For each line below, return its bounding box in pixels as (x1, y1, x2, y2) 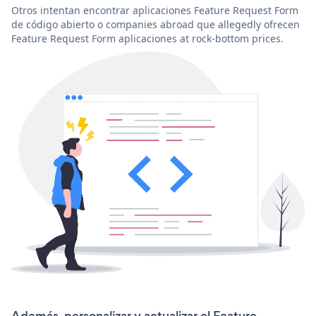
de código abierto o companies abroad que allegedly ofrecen (11, 17, 300, 31)
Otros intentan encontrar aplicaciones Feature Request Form (11, 3, 298, 17)
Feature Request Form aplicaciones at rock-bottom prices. (11, 31, 284, 45)
